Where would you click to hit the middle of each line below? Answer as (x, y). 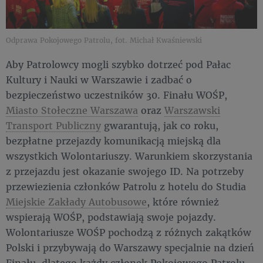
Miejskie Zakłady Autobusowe (76, 201)
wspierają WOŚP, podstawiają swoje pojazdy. (111, 217)
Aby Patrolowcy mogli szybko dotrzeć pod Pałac (118, 64)
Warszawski (192, 110)
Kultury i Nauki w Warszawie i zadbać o (99, 79)
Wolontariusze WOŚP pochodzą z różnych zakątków (129, 232)
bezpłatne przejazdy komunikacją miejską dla (113, 140)
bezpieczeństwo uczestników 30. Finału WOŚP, (117, 95)
